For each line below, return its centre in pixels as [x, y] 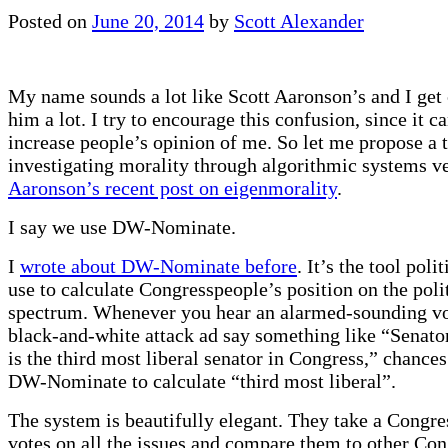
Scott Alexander [299, 20]
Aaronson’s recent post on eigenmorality [172, 187]
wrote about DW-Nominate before [158, 265]
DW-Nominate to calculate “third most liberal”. [202, 380]
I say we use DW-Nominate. [122, 226]
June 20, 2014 [148, 20]
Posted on [47, 20]
